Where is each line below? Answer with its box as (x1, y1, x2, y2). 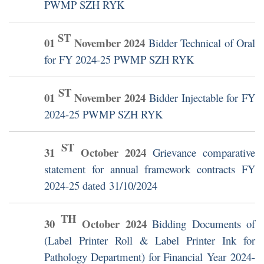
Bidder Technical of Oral (148, 35, 256, 51)
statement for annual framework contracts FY (44, 161, 255, 177)
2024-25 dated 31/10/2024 (44, 178, 157, 193)
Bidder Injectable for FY (148, 90, 256, 105)
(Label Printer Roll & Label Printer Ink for (44, 233, 255, 248)
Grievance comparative (153, 145, 255, 160)
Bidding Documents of (152, 216, 255, 232)
